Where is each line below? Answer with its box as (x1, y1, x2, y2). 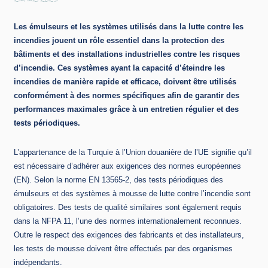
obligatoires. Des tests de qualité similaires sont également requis (14, 202, 242, 212)
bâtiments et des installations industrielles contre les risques (14, 50, 240, 59)
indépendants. (14, 257, 62, 267)
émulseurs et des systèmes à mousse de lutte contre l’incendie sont (14, 188, 251, 198)
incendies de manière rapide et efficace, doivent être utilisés (14, 77, 236, 87)
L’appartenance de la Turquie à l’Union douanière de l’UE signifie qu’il (14, 147, 252, 157)
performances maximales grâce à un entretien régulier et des (14, 105, 239, 114)
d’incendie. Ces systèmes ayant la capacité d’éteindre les (14, 63, 225, 73)
